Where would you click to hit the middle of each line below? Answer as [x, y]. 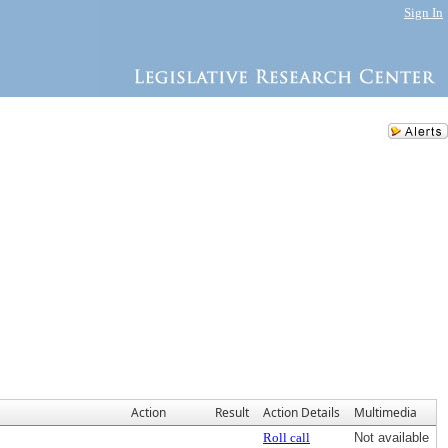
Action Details [301, 412]
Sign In [423, 12]
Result [232, 412]
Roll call [286, 437]
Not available [391, 437]
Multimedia [385, 412]
